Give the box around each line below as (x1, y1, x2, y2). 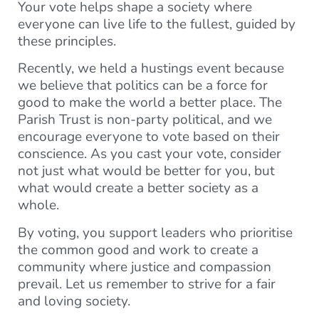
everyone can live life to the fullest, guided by (18, 14, 296, 33)
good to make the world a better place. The (18, 93, 282, 113)
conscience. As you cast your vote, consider (18, 145, 281, 164)
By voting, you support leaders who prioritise (18, 223, 293, 242)
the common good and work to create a (18, 240, 258, 259)
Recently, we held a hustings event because (18, 59, 284, 78)
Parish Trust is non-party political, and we (18, 110, 272, 130)
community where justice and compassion (18, 257, 271, 276)
